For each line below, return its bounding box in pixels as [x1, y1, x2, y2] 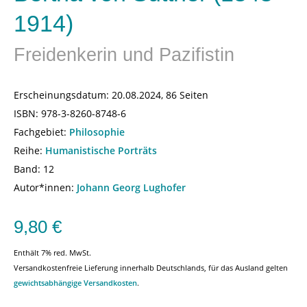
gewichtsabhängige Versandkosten [14, 278, 137, 288]
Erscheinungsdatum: [14, 88, 109, 101]
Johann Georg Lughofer [77, 181, 186, 194]
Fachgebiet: [14, 125, 69, 138]
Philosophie [69, 125, 125, 138]
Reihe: [14, 144, 45, 157]
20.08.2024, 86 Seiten [109, 88, 208, 101]
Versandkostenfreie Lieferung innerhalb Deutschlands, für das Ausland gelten [14, 262, 288, 273]
